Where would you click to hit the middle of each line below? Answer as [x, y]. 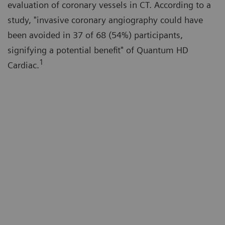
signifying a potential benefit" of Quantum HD [98, 50]
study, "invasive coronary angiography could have [105, 20]
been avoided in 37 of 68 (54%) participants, [95, 35]
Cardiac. [23, 65]
